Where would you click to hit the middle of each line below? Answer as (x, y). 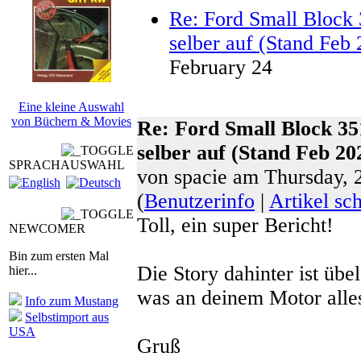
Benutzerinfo (199, 201)
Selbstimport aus (67, 317)
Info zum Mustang (72, 301)
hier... (23, 270)
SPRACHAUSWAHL (67, 165)
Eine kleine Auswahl (71, 107)
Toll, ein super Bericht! (235, 225)
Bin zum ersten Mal (59, 255)
